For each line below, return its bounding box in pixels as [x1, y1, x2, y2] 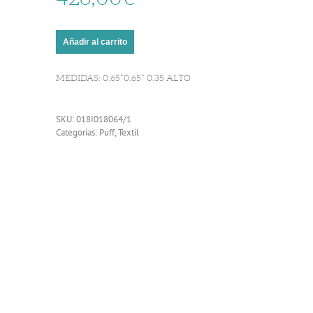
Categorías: [56, 126, 99, 138]
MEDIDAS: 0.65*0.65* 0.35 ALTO [56, 72, 191, 83]
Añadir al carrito [63, 36, 127, 47]
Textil [118, 126, 139, 138]
